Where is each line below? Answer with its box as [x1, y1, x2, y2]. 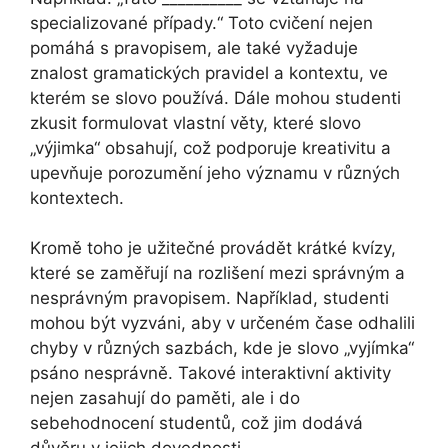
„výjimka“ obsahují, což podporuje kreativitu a [30, 137, 391, 158]
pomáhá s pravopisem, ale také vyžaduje [30, 37, 358, 58]
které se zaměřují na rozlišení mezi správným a [30, 263, 405, 284]
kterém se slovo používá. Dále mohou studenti [30, 87, 401, 108]
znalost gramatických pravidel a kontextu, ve [30, 62, 388, 83]
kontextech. [30, 187, 124, 208]
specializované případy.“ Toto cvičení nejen [30, 12, 373, 33]
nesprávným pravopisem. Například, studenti [30, 288, 389, 309]
